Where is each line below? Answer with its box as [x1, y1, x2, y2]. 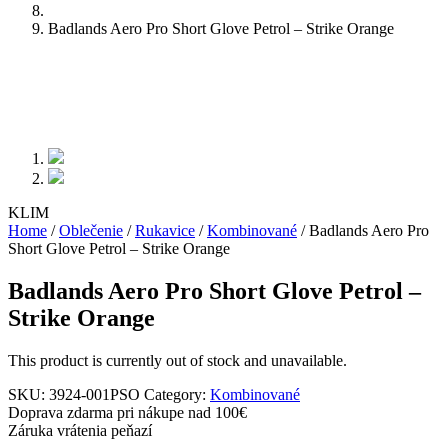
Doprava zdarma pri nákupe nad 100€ [8, 403, 247, 421]
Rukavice [135, 222, 195, 239]
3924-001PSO [49, 385, 140, 403]
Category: [144, 385, 210, 403]
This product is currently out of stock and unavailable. [8, 351, 347, 369]
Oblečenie [59, 222, 123, 239]
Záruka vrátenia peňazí [8, 421, 152, 439]
